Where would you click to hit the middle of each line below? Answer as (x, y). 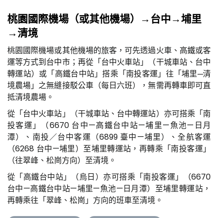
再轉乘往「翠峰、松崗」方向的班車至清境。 (86, 200)
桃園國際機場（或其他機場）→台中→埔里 (104, 18)
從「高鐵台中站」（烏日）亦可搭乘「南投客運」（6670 (109, 177)
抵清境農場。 (31, 97)
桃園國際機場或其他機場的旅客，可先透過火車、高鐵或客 (109, 50)
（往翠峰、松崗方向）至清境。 (63, 160)
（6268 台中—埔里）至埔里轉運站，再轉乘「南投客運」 (109, 148)
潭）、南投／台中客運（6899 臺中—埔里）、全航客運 (109, 137)
